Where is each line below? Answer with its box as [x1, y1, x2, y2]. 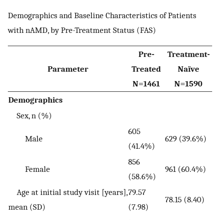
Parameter [47, 64, 88, 74]
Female [8, 164, 50, 174]
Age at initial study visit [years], [8, 187, 127, 197]
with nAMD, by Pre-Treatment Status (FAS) [8, 25, 156, 35]
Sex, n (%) [8, 110, 52, 121]
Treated [131, 64, 161, 74]
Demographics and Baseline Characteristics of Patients [8, 10, 196, 20]
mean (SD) [8, 202, 46, 212]
